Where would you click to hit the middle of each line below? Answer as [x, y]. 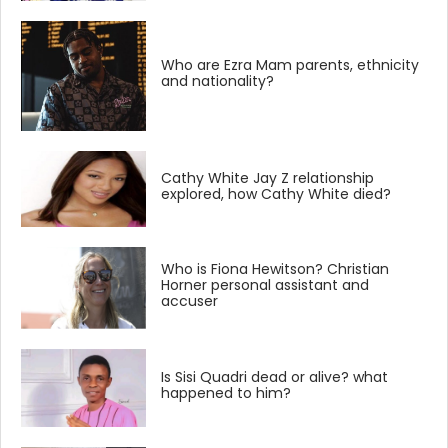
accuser [190, 301]
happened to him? [226, 393]
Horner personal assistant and [265, 285]
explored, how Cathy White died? [276, 194]
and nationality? [218, 81]
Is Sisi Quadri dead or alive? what [275, 377]
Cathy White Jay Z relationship [268, 178]
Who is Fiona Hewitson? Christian [275, 269]
